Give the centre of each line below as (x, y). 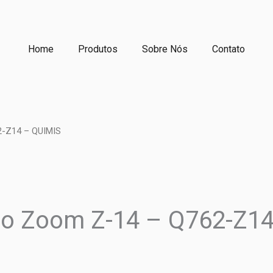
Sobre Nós (165, 49)
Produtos (98, 49)
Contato (229, 49)
